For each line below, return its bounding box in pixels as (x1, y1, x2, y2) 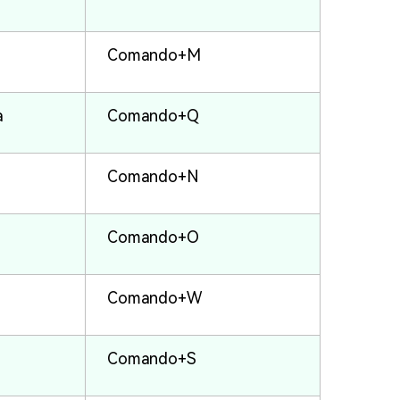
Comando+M (107, 46, 201, 65)
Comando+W (107, 288, 202, 308)
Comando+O (107, 228, 199, 247)
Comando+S (107, 349, 196, 369)
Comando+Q (107, 106, 199, 126)
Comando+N (107, 167, 199, 187)
